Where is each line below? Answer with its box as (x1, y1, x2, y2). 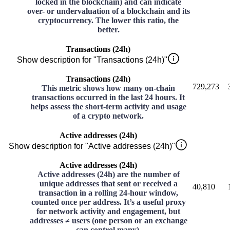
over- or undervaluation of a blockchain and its (27, 7, 190, 16)
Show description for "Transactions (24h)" (16, 55, 167, 65)
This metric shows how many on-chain (42, 84, 175, 93)
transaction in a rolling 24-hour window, (39, 188, 178, 198)
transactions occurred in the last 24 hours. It (32, 93, 185, 102)
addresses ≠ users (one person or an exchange (29, 216, 187, 225)
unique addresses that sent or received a (39, 179, 178, 188)
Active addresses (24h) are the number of (37, 170, 180, 179)
